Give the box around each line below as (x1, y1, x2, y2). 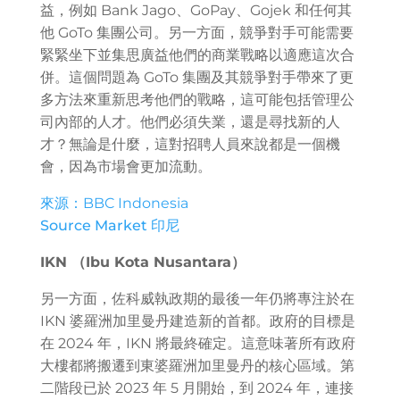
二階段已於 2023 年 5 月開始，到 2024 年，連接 (39, 379, 354, 396)
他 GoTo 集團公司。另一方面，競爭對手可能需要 (39, 23, 354, 41)
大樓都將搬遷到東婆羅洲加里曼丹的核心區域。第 (39, 356, 354, 374)
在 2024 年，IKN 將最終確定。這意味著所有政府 (39, 334, 355, 352)
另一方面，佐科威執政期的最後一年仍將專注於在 (39, 289, 354, 307)
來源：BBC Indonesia (39, 194, 188, 212)
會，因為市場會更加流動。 (39, 157, 212, 175)
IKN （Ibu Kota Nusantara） (39, 253, 246, 271)
